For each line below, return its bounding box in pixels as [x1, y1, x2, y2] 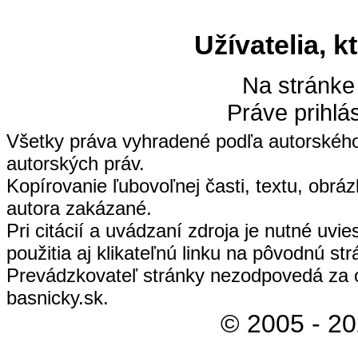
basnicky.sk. [6, 287, 109, 309]
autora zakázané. [6, 197, 152, 220]
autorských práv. [6, 153, 145, 175]
